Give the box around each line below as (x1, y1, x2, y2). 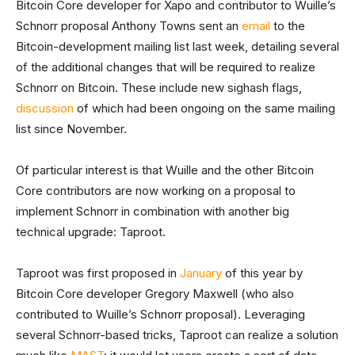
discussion (16, 101, 74, 116)
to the (270, 18, 305, 34)
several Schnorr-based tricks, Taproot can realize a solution (16, 327, 338, 343)
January (177, 265, 222, 281)
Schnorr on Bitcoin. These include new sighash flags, (16, 80, 302, 96)
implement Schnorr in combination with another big (16, 204, 289, 219)
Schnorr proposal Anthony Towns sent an (16, 18, 242, 34)
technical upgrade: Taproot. (16, 224, 166, 240)
